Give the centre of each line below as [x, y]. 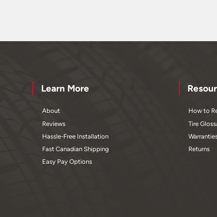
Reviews [54, 124]
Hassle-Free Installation [76, 136]
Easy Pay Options [67, 162]
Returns [199, 149]
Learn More [65, 89]
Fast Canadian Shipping [76, 149]
